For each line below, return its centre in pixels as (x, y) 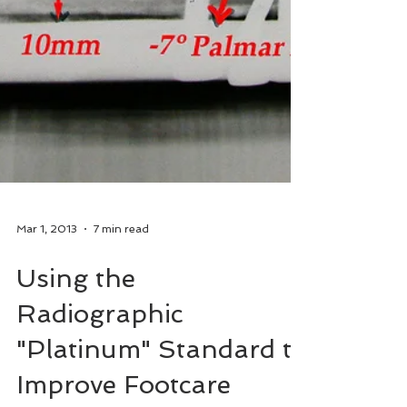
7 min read (121, 338)
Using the (76, 387)
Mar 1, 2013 (47, 338)
